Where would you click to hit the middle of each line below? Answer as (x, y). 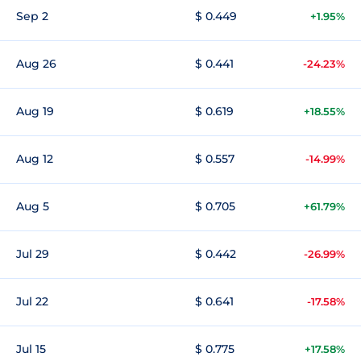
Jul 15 (31, 349)
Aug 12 (35, 159)
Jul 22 (32, 301)
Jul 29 (33, 254)
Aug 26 (36, 64)
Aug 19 (35, 111)
